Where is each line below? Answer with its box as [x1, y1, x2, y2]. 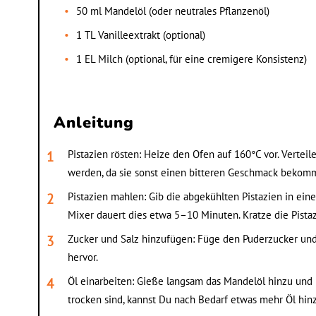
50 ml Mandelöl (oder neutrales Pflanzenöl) [75, 4, 269, 18]
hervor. [67, 250, 98, 264]
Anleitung [53, 111, 134, 133]
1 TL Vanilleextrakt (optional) [75, 28, 205, 42]
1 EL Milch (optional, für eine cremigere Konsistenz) [75, 51, 307, 66]
